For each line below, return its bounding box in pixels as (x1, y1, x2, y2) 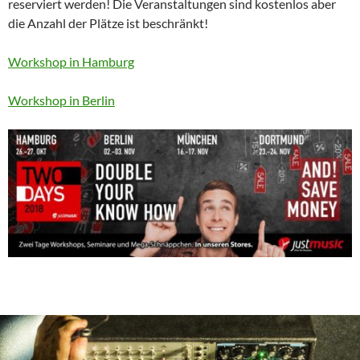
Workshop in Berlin (8, 92, 115, 108)
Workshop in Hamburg (8, 54, 134, 70)
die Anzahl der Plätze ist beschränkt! (8, 15, 208, 31)
